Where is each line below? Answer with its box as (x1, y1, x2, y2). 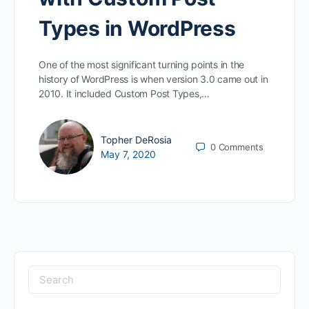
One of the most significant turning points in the (39, 59, 245, 71)
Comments (218, 141, 263, 152)
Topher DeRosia (101, 134, 172, 146)
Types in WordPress (39, 16, 236, 41)
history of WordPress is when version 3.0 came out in (39, 73, 268, 86)
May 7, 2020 (101, 148, 156, 161)
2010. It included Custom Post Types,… (39, 88, 210, 100)
